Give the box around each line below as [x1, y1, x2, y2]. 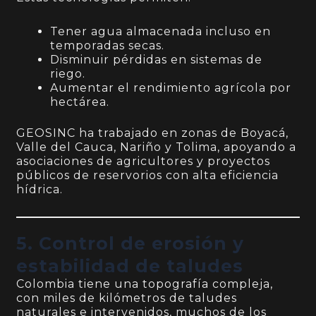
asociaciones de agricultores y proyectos [16, 154, 271, 169]
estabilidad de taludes [16, 255, 244, 277]
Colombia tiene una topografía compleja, [16, 277, 274, 291]
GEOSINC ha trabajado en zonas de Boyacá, [16, 126, 289, 140]
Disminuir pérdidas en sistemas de [50, 53, 263, 67]
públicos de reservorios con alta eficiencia [16, 169, 279, 183]
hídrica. [16, 183, 63, 197]
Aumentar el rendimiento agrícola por [50, 81, 292, 95]
